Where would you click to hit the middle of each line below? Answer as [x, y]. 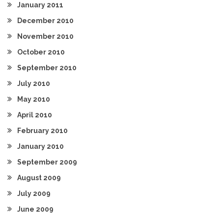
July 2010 [34, 83]
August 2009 [39, 178]
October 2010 [41, 52]
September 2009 [47, 162]
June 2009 [35, 209]
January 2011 [40, 5]
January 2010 [41, 146]
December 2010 [45, 21]
